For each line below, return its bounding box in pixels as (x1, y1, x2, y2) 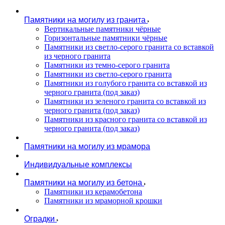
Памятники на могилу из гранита (24, 16, 146, 24)
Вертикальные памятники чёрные (44, 25, 161, 33)
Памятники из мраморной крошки (44, 196, 162, 205)
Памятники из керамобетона (44, 187, 142, 196)
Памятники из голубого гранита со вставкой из (44, 79, 207, 87)
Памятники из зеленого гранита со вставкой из (44, 97, 206, 105)
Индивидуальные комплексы (24, 160, 132, 169)
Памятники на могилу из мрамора (24, 142, 150, 151)
